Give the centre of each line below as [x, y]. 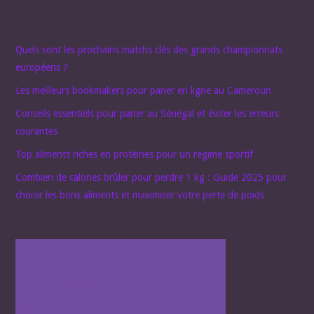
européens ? [42, 68]
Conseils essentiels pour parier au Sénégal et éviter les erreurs [148, 114]
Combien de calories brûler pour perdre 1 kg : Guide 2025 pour [151, 178]
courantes [37, 131]
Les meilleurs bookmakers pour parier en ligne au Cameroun [144, 91]
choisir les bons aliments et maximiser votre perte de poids [140, 195]
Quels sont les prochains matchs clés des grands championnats [149, 50]
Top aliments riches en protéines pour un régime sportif [135, 155]
